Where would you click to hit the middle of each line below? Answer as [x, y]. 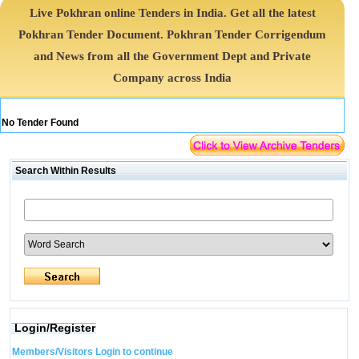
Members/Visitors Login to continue [92, 352]
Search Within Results [64, 171]
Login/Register [54, 328]
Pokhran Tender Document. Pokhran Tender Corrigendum [173, 34]
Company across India [173, 78]
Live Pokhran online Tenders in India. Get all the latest [172, 13]
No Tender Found [40, 123]
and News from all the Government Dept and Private [173, 56]
